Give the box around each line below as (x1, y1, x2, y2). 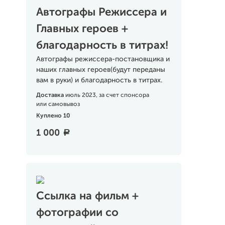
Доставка (36, 92, 65, 98)
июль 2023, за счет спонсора (65, 92, 149, 98)
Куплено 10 (36, 113, 70, 119)
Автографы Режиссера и (36, 7, 167, 18)
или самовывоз (36, 101, 80, 107)
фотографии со (36, 207, 119, 218)
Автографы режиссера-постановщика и (36, 56, 170, 63)
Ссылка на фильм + (36, 191, 139, 202)
